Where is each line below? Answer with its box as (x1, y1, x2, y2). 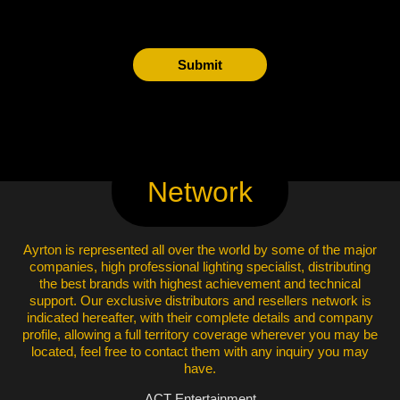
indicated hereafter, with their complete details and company (27, 310, 373, 326)
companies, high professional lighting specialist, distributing (29, 259, 371, 275)
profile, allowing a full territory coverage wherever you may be (22, 327, 378, 343)
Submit (177, 57, 222, 73)
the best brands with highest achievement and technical (39, 276, 361, 292)
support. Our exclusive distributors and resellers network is (29, 293, 371, 309)
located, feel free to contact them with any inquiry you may (31, 344, 369, 360)
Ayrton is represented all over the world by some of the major (23, 242, 377, 258)
